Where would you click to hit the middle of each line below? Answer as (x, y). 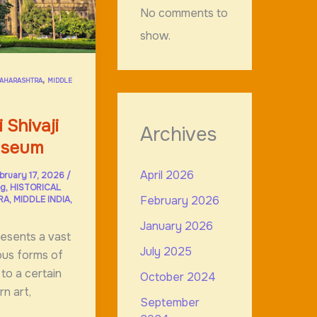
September (169, 303)
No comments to (184, 13)
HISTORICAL (35, 187)
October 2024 (178, 277)
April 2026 (167, 175)
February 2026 (179, 201)
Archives (178, 135)
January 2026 (176, 226)
